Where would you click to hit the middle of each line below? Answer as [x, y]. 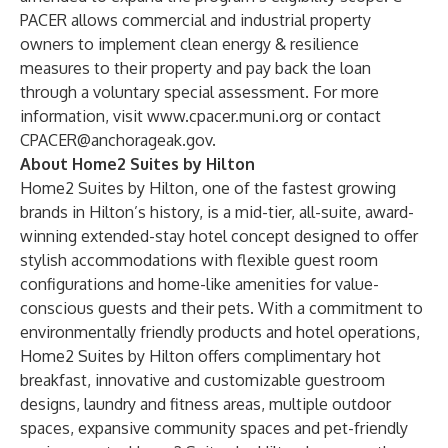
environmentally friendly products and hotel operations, [220, 332]
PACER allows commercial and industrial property [195, 20]
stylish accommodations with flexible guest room [199, 260]
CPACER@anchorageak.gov [116, 140]
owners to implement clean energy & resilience [189, 44]
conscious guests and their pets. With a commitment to [221, 308]
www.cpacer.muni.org [225, 116]
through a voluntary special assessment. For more [199, 92]
